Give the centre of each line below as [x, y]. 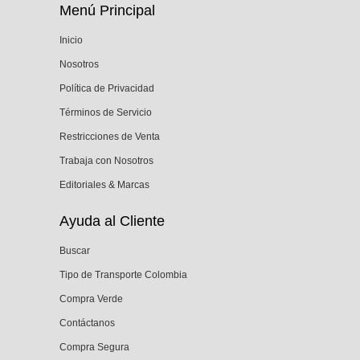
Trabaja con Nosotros [106, 160]
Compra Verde [91, 299]
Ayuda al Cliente [112, 221]
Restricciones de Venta [110, 136]
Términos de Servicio [106, 112]
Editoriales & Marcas [104, 184]
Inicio [71, 40]
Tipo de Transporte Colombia [123, 274]
